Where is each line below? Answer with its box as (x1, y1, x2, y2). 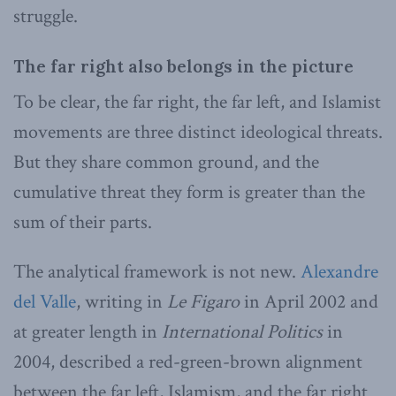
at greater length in (13, 318, 162, 345)
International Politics (162, 318, 323, 345)
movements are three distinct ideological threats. (13, 118, 383, 145)
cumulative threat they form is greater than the (13, 179, 365, 205)
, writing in (76, 288, 167, 315)
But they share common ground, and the (13, 148, 319, 175)
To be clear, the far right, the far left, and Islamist (13, 88, 381, 115)
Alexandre (301, 258, 378, 285)
